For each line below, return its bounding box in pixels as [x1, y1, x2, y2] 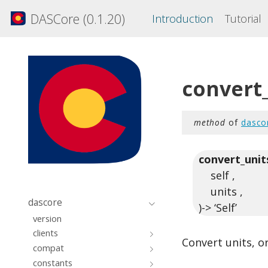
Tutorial [225, 11, 262, 26]
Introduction [151, 11, 213, 26]
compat [32, 242, 64, 254]
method [194, 117, 226, 128]
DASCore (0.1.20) [30, 10, 125, 28]
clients [32, 227, 58, 239]
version [32, 212, 62, 224]
